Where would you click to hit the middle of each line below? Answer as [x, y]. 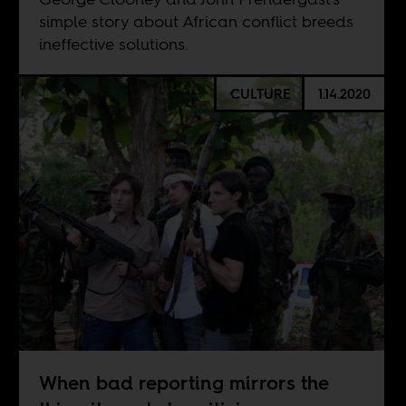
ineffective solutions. [113, 43]
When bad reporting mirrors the [184, 383]
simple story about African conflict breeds [196, 21]
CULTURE [260, 93]
